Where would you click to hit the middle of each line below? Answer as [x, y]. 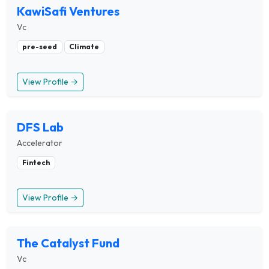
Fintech [36, 163]
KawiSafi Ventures [68, 11]
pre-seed [39, 46]
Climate [84, 46]
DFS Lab [40, 127]
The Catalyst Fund [68, 243]
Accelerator [40, 143]
